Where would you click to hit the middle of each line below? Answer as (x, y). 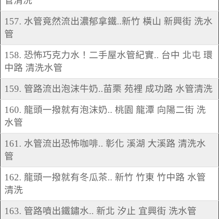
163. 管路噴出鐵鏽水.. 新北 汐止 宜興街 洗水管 (100, 211)
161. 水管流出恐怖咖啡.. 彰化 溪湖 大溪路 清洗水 (105, 144)
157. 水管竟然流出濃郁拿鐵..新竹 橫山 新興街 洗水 (109, 22)
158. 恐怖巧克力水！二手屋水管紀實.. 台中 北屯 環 (109, 55)
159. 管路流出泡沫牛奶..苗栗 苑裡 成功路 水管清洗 (109, 89)
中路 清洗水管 (33, 68)
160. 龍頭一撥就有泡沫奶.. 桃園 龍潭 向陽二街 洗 (105, 110)
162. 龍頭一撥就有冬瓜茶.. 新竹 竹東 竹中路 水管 (105, 177)
